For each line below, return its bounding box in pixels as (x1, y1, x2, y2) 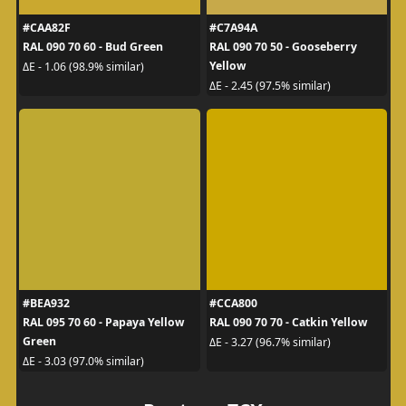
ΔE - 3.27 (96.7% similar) (209, 333, 331, 350)
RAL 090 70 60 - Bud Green (22, 39, 163, 54)
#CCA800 (209, 295, 257, 311)
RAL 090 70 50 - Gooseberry (209, 39, 357, 54)
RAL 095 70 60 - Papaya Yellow (22, 314, 184, 330)
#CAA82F (22, 20, 71, 35)
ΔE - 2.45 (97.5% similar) (209, 77, 331, 93)
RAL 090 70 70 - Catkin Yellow (209, 314, 367, 330)
